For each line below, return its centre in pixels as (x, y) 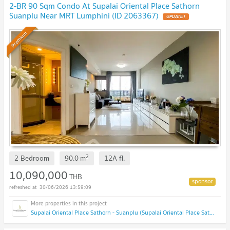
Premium (19, 39)
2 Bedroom (32, 158)
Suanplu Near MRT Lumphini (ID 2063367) (84, 16)
